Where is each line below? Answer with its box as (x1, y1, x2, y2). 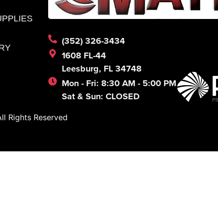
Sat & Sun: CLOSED (61, 90, 140, 103)
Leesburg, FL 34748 (61, 62, 142, 75)
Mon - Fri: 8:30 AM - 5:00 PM (61, 76, 176, 90)
